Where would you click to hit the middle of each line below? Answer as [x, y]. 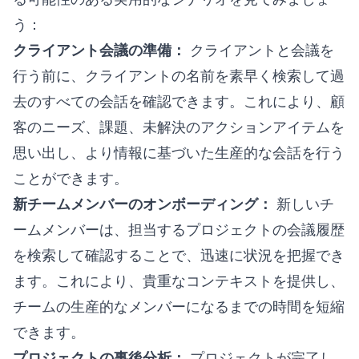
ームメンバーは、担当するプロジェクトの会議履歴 [179, 229]
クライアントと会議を [260, 50]
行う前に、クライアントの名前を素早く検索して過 [179, 75]
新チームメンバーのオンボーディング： [143, 204]
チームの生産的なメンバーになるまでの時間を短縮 [179, 306]
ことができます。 [71, 178]
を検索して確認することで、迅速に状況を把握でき [179, 255]
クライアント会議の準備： [99, 50]
